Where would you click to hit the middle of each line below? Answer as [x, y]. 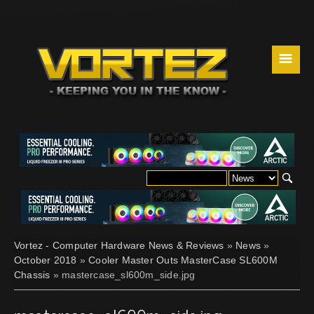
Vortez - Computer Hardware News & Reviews [119, 245]
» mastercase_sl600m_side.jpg [123, 274]
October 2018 [46, 260]
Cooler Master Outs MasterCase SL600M [183, 260]
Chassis [32, 274]
